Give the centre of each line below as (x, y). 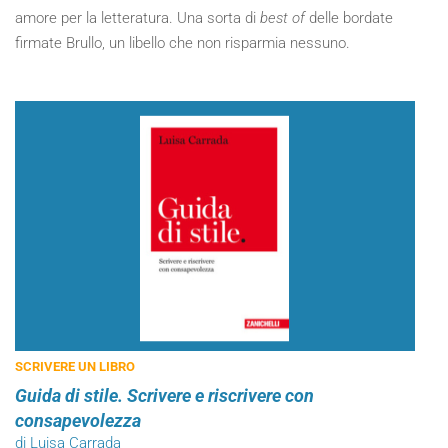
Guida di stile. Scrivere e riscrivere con (164, 395)
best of (282, 18)
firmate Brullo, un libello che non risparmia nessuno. (182, 43)
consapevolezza (78, 420)
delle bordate (349, 18)
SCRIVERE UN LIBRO (75, 366)
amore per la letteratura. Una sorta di (137, 18)
